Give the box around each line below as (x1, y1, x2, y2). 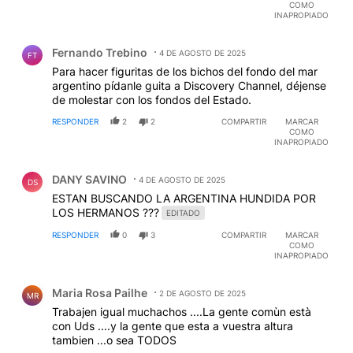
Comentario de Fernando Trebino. (13, 32, 213, 48)
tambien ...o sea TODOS (52, 333, 176, 347)
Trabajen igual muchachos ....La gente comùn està (52, 304, 311, 318)
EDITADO (166, 207, 200, 217)
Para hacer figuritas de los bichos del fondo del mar (52, 64, 318, 78)
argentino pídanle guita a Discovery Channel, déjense (52, 78, 326, 92)
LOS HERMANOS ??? (52, 205, 159, 219)
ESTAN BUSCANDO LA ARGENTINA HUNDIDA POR (52, 191, 316, 205)
